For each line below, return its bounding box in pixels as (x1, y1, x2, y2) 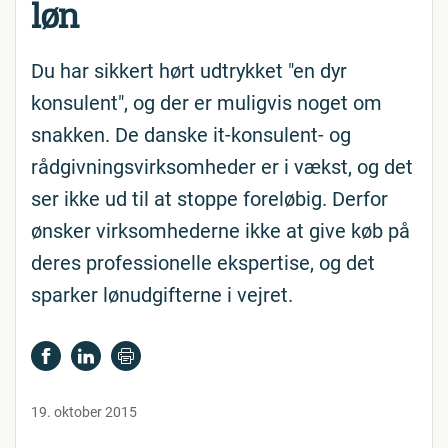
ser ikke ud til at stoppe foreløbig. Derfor (31, 187, 388, 211)
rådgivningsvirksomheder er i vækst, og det (31, 155, 413, 179)
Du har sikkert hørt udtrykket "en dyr (31, 59, 347, 83)
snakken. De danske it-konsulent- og (31, 123, 351, 147)
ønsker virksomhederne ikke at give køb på (31, 219, 410, 243)
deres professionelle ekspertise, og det (31, 251, 375, 275)
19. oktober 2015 (31, 404, 137, 420)
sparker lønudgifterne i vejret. (31, 283, 293, 307)
